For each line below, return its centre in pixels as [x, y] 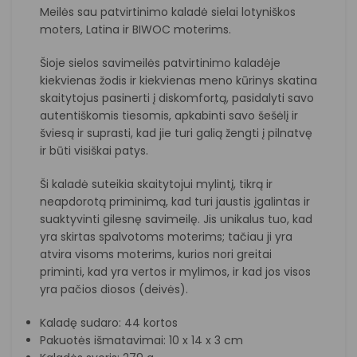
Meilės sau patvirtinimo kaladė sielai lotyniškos [168, 12]
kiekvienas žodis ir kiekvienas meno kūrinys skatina [178, 80]
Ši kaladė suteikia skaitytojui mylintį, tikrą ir [156, 184]
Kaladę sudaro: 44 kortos [109, 322]
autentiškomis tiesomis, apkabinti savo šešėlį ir [169, 115]
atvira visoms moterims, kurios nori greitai [156, 254]
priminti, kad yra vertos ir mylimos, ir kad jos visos [175, 271]
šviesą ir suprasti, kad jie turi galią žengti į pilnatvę [176, 133]
